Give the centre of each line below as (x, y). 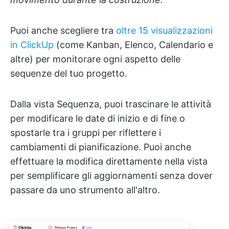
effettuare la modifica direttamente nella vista (109, 162)
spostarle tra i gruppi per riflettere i (86, 133)
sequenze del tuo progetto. (69, 74)
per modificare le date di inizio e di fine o (98, 119)
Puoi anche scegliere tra (63, 31)
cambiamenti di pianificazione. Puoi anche (101, 147)
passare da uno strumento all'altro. (85, 190)
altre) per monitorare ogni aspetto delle (95, 59)
